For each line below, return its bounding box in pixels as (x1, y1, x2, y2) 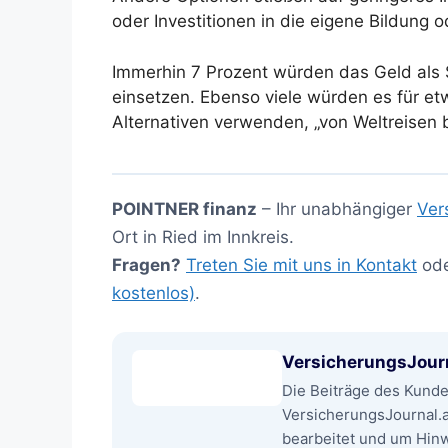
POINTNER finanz (112, 198, 257, 219)
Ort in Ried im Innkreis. (112, 226, 294, 247)
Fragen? (112, 254, 181, 275)
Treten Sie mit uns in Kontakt (186, 254, 417, 275)
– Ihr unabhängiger (257, 198, 417, 219)
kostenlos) (112, 282, 195, 303)
